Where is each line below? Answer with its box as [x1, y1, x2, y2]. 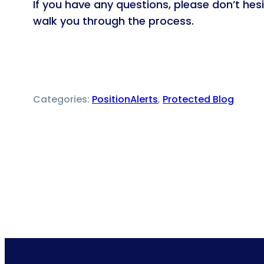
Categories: [33, 92, 92, 106]
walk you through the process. [33, 13, 194, 28]
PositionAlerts [92, 92, 158, 106]
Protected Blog [163, 92, 234, 106]
